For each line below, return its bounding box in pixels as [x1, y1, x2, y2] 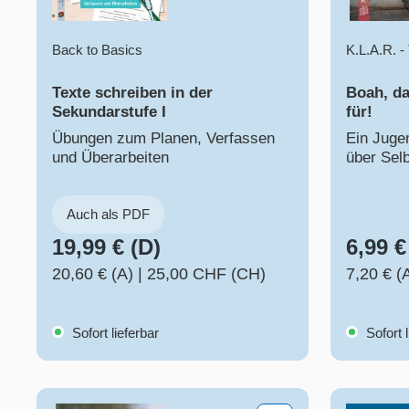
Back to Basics [52, 42, 142, 58]
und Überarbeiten [52, 149, 169, 167]
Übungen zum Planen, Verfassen [52, 130, 275, 148]
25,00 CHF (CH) [147, 265, 266, 284]
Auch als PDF [67, 206, 150, 223]
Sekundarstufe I [52, 103, 166, 121]
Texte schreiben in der [52, 84, 213, 102]
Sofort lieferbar [68, 325, 159, 341]
